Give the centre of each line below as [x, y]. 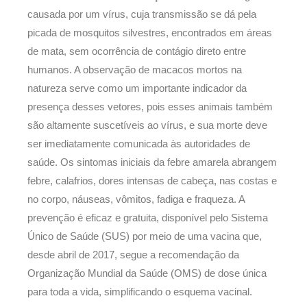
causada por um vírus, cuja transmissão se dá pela [142, 14]
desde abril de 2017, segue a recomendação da [133, 255]
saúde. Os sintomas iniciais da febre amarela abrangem [152, 162]
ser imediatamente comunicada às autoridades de [139, 144]
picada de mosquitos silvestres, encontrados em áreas [150, 33]
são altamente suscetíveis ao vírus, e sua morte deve [147, 125]
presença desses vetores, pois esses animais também [150, 107]
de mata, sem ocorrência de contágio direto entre [137, 51]
